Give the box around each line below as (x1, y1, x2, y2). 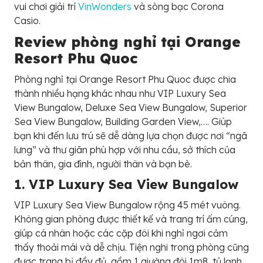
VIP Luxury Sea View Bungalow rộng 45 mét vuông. (14, 199, 241, 211)
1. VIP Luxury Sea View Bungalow (14, 176, 238, 193)
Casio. (14, 15, 41, 27)
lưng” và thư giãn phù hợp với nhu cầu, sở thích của (14, 144, 235, 156)
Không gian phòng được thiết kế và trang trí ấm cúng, (14, 213, 248, 225)
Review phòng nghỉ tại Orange (14, 33, 241, 51)
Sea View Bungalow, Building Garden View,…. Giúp (14, 116, 232, 128)
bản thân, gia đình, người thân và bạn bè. (14, 158, 192, 170)
